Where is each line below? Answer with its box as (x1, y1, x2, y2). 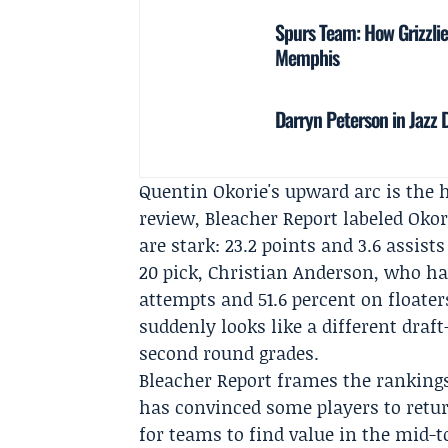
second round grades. (139, 340, 320, 366)
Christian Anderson (208, 259, 375, 285)
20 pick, (139, 259, 209, 285)
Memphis (275, 41, 340, 72)
